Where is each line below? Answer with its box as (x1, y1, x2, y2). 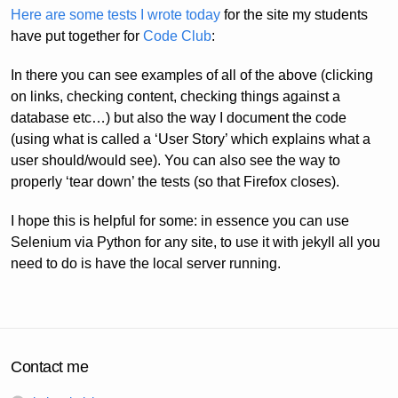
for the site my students (220, 7, 368, 23)
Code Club (143, 28, 211, 44)
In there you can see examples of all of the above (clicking (11, 68, 373, 84)
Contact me (11, 358, 88, 377)
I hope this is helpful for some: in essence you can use (11, 213, 349, 229)
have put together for (11, 28, 143, 44)
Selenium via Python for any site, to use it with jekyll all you (11, 235, 380, 251)
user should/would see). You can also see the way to (11, 153, 340, 169)
